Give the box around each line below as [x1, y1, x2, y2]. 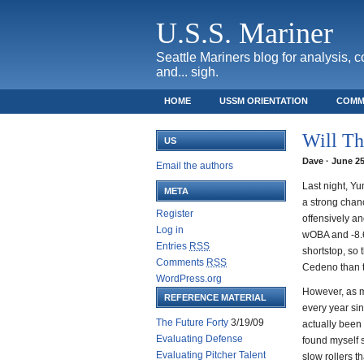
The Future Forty [156, 317, 228, 328]
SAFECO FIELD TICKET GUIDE [164, 119, 296, 128]
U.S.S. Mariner [156, 17, 333, 50]
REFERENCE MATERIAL [164, 292, 266, 302]
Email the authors [156, 160, 233, 171]
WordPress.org [156, 273, 222, 284]
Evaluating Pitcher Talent [156, 349, 266, 361]
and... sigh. [156, 65, 219, 79]
